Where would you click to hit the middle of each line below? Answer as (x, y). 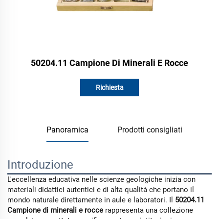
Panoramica (67, 130)
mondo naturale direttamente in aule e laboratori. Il (91, 200)
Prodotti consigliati (150, 130)
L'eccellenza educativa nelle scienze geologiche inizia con (101, 179)
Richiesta (109, 88)
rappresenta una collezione (149, 210)
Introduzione (40, 165)
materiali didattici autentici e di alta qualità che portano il (101, 190)
